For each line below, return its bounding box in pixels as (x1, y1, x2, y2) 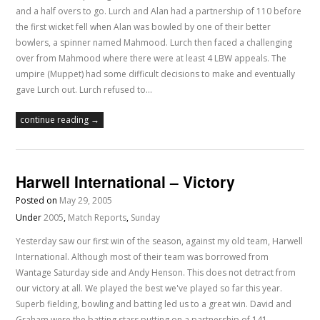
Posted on (16, 194, 60, 207)
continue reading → (20, 114, 100, 126)
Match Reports (68, 211, 127, 224)
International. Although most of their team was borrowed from (16, 251, 269, 264)
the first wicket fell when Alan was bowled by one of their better (16, 21, 271, 34)
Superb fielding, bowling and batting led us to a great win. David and (16, 298, 292, 311)
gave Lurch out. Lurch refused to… (16, 84, 153, 96)
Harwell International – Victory (16, 171, 236, 193)
